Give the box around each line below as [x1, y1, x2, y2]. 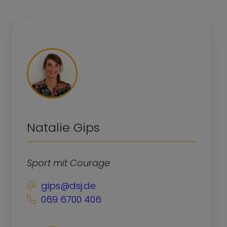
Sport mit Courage [27, 156, 110, 169]
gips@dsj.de [41, 179, 96, 192]
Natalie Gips [27, 119, 100, 136]
